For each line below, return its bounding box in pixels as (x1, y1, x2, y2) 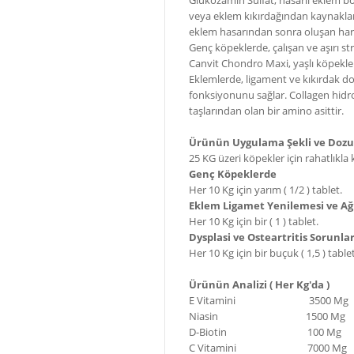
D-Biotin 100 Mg (189, 325, 341, 339)
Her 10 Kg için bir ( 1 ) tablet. (189, 214, 318, 228)
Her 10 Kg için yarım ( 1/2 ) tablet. (189, 183, 342, 197)
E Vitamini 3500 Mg (189, 293, 348, 307)
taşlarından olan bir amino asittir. (189, 104, 344, 118)
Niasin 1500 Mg (189, 309, 345, 323)
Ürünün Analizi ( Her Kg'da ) (189, 277, 330, 292)
